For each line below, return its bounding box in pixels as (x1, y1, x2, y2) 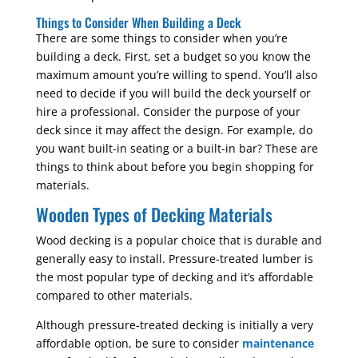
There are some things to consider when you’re (35, 30, 288, 46)
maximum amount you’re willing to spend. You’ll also (35, 67, 317, 82)
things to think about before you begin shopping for (35, 159, 314, 174)
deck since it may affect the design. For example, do (35, 122, 312, 137)
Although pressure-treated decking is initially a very (35, 317, 313, 332)
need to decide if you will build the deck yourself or (35, 86, 311, 101)
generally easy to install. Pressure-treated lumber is (35, 251, 313, 266)
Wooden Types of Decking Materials (35, 201, 272, 227)
